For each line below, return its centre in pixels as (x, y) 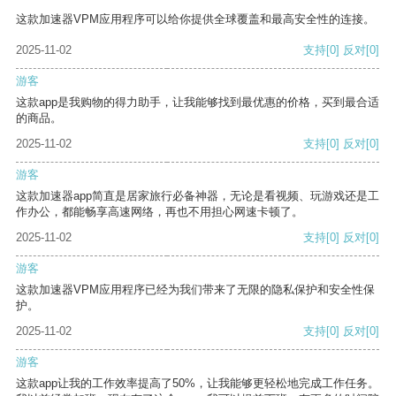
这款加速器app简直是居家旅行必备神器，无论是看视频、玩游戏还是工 (198, 196)
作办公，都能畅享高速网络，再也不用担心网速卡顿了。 (160, 212)
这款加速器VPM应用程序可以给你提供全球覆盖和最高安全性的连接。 (195, 19)
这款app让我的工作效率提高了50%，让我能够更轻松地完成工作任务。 (198, 384)
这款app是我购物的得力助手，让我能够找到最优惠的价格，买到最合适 (198, 103)
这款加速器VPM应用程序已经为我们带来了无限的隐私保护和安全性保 (195, 290)
